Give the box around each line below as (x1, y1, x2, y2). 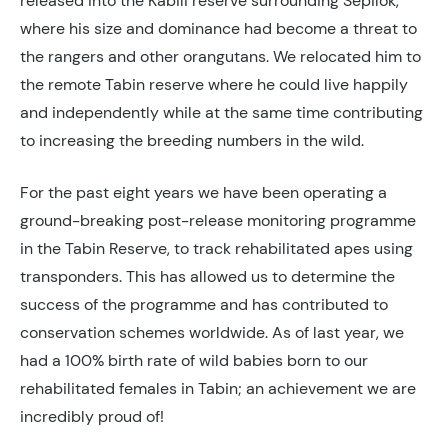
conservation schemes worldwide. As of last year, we (20, 321, 404, 343)
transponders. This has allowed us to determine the (20, 265, 395, 287)
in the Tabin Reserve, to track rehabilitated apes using (20, 237, 413, 259)
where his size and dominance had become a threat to (20, 17, 417, 39)
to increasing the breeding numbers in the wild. (20, 129, 368, 151)
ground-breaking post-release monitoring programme (20, 209, 416, 231)
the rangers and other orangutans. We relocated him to (20, 45, 421, 67)
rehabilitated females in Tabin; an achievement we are (20, 377, 416, 399)
